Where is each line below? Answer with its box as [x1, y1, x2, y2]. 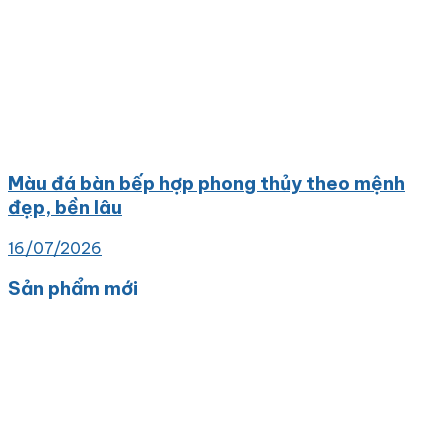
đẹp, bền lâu [8, 195, 122, 220]
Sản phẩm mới [8, 276, 138, 301]
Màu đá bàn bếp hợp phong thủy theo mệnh [8, 171, 405, 196]
